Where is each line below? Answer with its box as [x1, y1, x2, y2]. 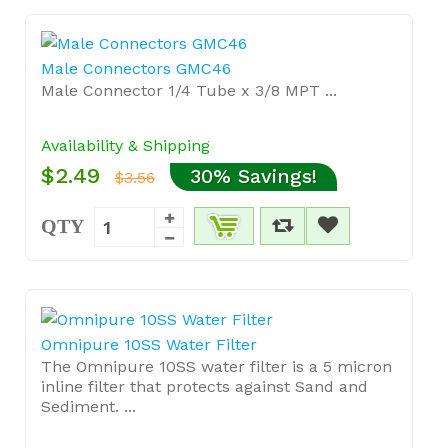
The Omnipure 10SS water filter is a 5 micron [41, 356, 392, 376]
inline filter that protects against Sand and [41, 376, 368, 396]
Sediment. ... [41, 396, 136, 416]
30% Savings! [190, 164, 317, 188]
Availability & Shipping [41, 136, 210, 155]
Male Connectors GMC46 [41, 59, 231, 78]
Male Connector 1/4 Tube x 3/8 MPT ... [41, 81, 337, 100]
